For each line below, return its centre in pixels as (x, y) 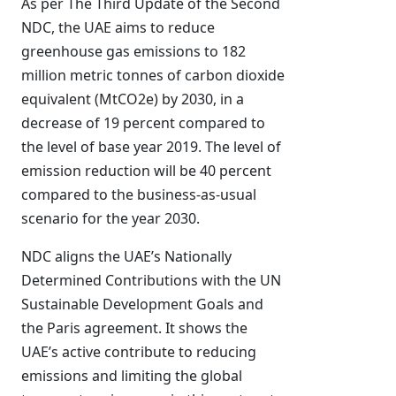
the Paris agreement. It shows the (134, 328)
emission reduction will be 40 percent (146, 171)
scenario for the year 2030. (110, 218)
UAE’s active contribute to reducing (139, 352)
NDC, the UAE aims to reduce (118, 27)
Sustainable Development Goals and (142, 304)
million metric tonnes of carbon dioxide (153, 75)
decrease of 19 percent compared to (143, 123)
